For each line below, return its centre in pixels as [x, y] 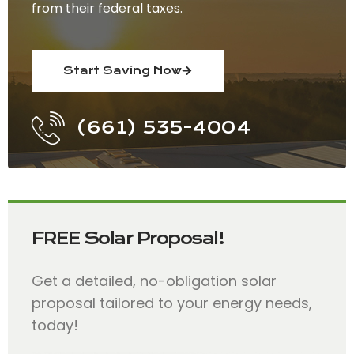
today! [55, 325]
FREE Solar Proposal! [128, 238]
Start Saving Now [122, 70]
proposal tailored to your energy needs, [172, 303]
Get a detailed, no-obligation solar [154, 281]
